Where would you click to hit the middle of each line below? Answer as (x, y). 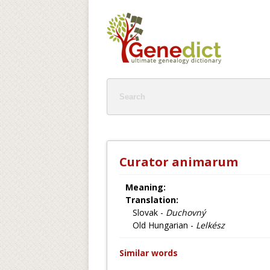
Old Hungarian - (161, 225)
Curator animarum (179, 162)
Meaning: (146, 187)
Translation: (152, 200)
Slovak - (146, 212)
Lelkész (210, 225)
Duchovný (186, 212)
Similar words (149, 253)
